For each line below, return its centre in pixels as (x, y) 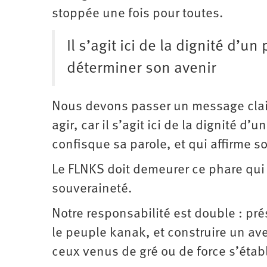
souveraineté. (92, 189)
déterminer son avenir (142, 68)
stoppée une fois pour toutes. (137, 14)
